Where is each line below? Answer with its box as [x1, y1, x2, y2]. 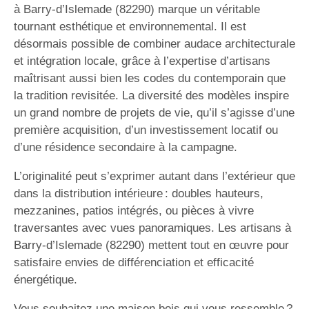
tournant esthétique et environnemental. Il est [14, 20, 246, 33]
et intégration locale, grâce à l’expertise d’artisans [14, 54, 270, 68]
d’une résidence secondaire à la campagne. [14, 141, 237, 154]
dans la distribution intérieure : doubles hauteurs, [14, 187, 263, 200]
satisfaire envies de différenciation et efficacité [14, 256, 254, 269]
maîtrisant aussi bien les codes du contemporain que [14, 72, 286, 85]
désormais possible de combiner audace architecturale [14, 37, 295, 50]
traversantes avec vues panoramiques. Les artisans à [14, 221, 291, 235]
